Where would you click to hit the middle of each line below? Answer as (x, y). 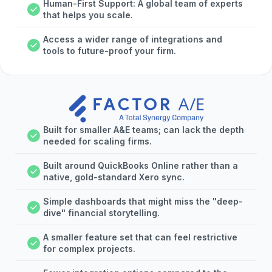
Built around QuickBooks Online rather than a (141, 166)
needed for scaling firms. (97, 141)
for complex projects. (89, 249)
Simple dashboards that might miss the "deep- (143, 202)
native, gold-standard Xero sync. (114, 177)
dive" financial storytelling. (101, 213)
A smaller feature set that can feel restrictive (140, 237)
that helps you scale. (88, 15)
